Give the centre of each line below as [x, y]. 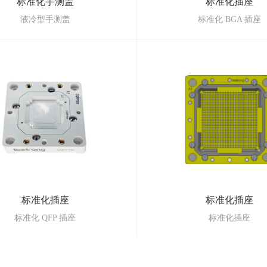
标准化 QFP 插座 [45, 218]
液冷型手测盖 [45, 20]
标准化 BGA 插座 [230, 20]
